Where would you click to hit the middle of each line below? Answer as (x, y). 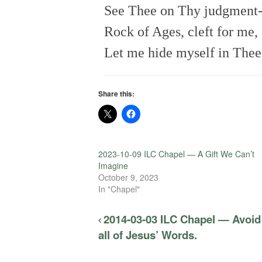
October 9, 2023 (128, 177)
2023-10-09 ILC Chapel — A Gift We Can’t (176, 154)
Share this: (116, 93)
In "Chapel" (119, 189)
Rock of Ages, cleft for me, (181, 31)
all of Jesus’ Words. (148, 235)
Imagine (113, 165)
